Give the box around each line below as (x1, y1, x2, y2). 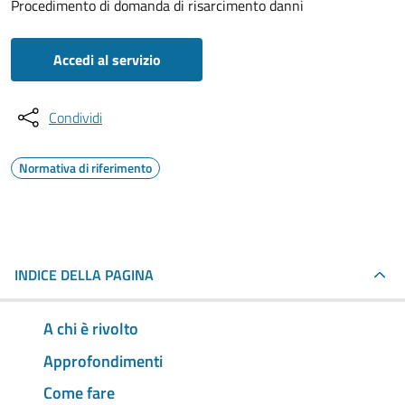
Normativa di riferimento (19, 158, 152, 177)
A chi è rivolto (43, 316, 138, 341)
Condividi (49, 107, 102, 128)
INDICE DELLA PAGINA (14, 264, 154, 286)
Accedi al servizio (52, 49, 161, 71)
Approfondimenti (43, 348, 163, 373)
